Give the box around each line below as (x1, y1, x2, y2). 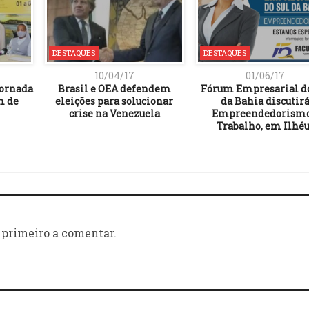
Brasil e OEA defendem (57, 81, 171, 95)
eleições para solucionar (55, 94, 173, 108)
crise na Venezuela (68, 106, 160, 120)
